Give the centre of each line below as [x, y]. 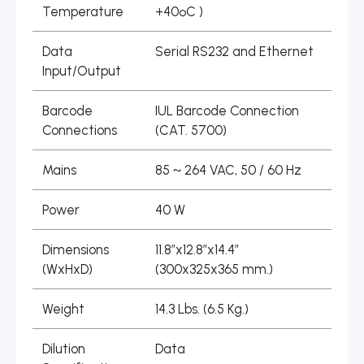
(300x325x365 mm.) [214, 269]
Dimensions [76, 250]
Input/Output [82, 71]
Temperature [83, 12]
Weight [64, 309]
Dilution [64, 349]
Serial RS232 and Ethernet [235, 52]
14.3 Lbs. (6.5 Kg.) [202, 309]
